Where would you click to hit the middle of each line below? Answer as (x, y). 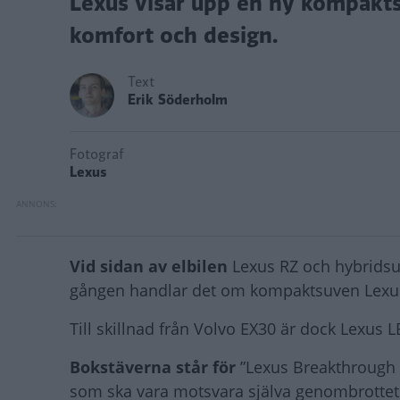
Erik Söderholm (178, 100)
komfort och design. (174, 35)
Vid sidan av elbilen (151, 266)
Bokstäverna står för (155, 367)
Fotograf (97, 154)
